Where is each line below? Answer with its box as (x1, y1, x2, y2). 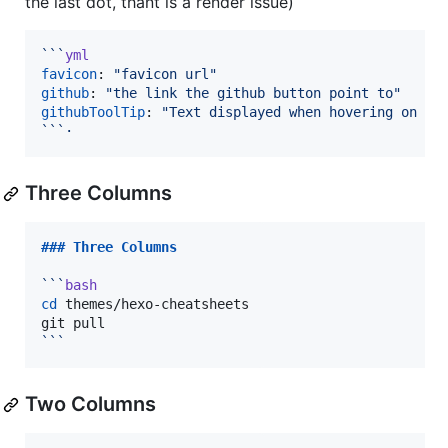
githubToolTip (41, 104, 145, 121)
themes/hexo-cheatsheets (57, 296, 249, 313)
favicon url (121, 66, 209, 83)
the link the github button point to (113, 85, 393, 102)
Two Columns (25, 392, 156, 417)
